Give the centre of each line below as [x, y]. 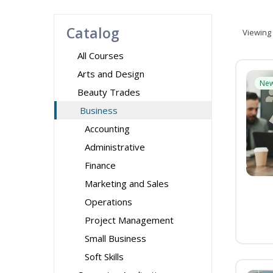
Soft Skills [104, 257]
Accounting [107, 129]
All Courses [101, 55]
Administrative [115, 147]
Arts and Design [111, 74]
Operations [108, 202]
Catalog [93, 33]
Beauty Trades [109, 92]
